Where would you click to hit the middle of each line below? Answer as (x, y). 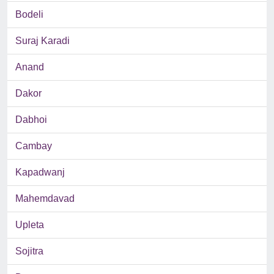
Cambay (34, 146)
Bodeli (29, 15)
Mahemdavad (45, 199)
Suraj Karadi (43, 41)
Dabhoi (31, 120)
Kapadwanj (40, 172)
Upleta (30, 225)
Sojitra (29, 251)
